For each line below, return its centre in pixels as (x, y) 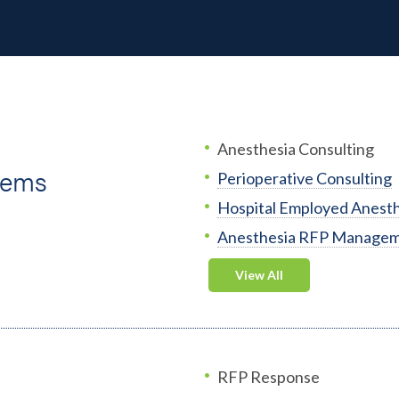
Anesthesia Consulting (296, 149)
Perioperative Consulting (305, 178)
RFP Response (269, 377)
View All (259, 275)
